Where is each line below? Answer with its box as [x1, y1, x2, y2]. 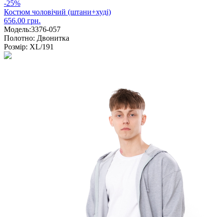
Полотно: [4, 33, 35, 42]
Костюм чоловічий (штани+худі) [4, 7, 111, 16]
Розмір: [4, 42, 28, 51]
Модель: [4, 25, 31, 33]
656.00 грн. [4, 16, 41, 25]
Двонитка [35, 33, 69, 42]
